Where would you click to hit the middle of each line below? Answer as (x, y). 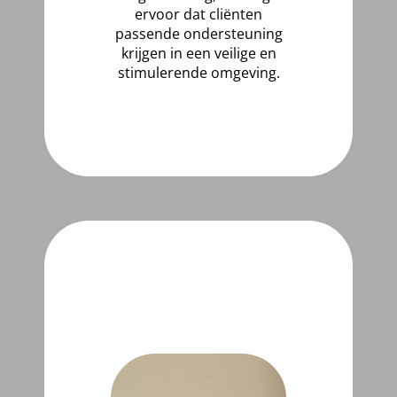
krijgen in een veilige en (198, 53)
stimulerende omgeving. (198, 73)
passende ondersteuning (198, 34)
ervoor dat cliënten (198, 14)
